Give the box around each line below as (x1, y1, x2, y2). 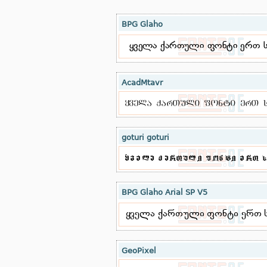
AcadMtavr (121, 78, 163, 87)
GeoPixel (121, 246, 156, 255)
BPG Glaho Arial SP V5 (121, 188, 207, 197)
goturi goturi (121, 133, 169, 142)
